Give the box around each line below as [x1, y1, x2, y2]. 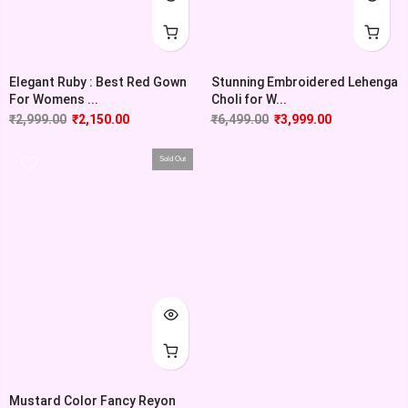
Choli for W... [210, 92, 287, 107]
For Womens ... [9, 92, 98, 107]
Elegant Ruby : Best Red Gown [9, 75, 187, 90]
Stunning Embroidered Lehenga [210, 75, 398, 90]
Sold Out [158, 155, 186, 164]
